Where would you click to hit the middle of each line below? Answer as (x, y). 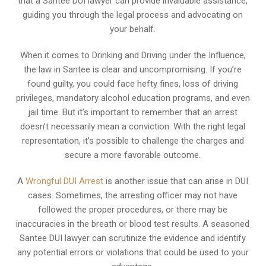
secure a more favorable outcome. (133, 155)
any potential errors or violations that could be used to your (133, 252)
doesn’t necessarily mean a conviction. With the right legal (133, 126)
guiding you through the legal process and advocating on (133, 15)
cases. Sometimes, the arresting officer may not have (133, 195)
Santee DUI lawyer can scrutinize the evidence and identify (133, 238)
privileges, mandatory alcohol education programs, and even (133, 98)
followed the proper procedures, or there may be (133, 210)
